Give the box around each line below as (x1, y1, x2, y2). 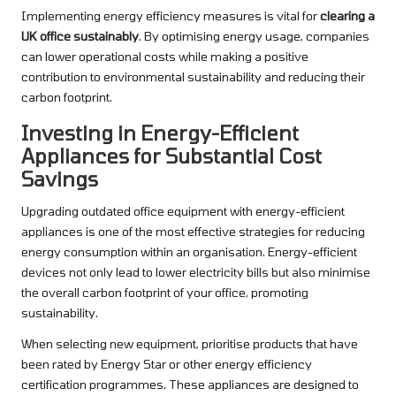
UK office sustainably (21, 28, 139, 44)
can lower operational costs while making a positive (21, 49, 308, 65)
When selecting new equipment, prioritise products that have (21, 336, 358, 352)
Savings (21, 167, 98, 191)
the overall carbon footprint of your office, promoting (21, 285, 308, 301)
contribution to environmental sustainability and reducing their (21, 69, 365, 85)
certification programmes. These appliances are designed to (21, 377, 359, 392)
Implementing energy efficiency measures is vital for (21, 8, 320, 24)
